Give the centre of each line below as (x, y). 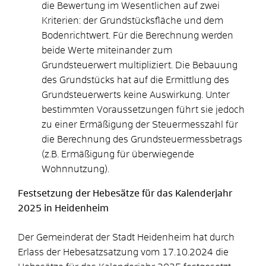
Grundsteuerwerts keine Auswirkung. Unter (136, 95)
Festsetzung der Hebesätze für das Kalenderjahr (125, 193)
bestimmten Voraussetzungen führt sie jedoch (143, 110)
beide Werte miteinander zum (107, 50)
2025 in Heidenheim (63, 208)
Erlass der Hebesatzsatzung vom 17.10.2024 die (123, 252)
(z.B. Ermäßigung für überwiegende (118, 154)
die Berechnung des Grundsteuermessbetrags (142, 139)
